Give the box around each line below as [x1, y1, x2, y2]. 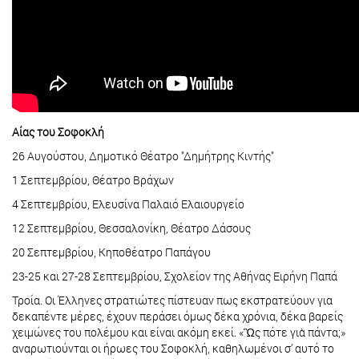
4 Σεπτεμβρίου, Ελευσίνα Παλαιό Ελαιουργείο [12, 196, 244, 212]
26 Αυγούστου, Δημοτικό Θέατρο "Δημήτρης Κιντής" [12, 148, 276, 164]
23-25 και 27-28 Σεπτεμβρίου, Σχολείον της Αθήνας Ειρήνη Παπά [12, 268, 340, 284]
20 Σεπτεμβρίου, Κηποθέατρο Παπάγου [12, 244, 213, 260]
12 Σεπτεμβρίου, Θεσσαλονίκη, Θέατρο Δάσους [12, 220, 251, 236]
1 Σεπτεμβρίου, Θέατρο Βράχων [12, 172, 176, 188]
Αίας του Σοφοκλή [12, 124, 104, 140]
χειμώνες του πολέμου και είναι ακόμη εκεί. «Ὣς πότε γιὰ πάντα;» [12, 325, 345, 341]
